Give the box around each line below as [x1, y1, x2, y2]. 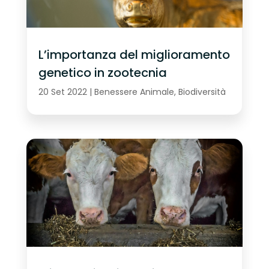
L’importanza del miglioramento [38, 46, 230, 63]
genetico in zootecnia [38, 64, 167, 81]
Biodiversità [178, 85, 226, 98]
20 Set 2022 [38, 85, 87, 98]
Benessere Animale [94, 85, 174, 98]
